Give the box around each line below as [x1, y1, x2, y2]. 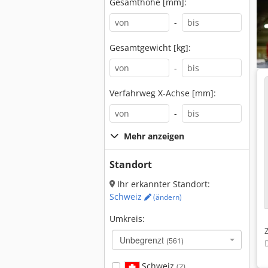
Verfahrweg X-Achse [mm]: [109, 87, 216, 99]
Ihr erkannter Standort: [115, 178, 210, 190]
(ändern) [151, 192, 182, 202]
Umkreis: [109, 213, 145, 224]
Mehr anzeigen [124, 130, 184, 142]
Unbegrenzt [120, 234, 166, 246]
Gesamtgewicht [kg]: [109, 42, 191, 53]
